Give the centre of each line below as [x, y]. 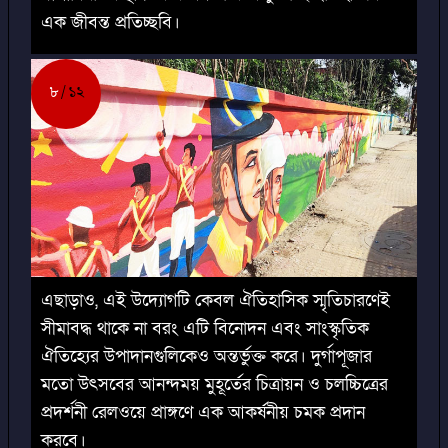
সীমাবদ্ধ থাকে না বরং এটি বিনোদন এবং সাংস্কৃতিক [205, 328]
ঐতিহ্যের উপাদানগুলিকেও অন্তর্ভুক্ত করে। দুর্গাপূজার [206, 356]
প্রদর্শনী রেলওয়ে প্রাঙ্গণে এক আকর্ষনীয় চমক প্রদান [203, 412]
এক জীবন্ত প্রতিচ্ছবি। [110, 23]
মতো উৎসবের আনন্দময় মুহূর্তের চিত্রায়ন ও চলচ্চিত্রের [214, 384]
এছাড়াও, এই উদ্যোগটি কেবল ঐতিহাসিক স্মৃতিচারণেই [215, 300]
